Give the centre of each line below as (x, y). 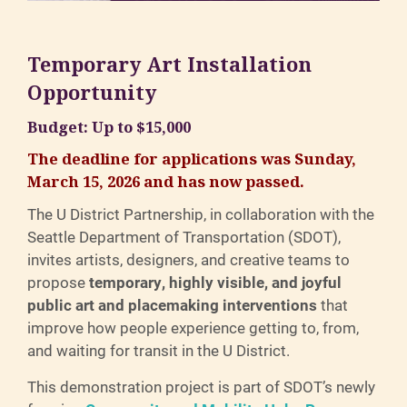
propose (58, 283)
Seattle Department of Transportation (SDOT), (184, 237)
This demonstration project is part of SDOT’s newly (201, 387)
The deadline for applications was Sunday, (192, 160)
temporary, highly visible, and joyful (215, 283)
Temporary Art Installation (169, 65)
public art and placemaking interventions (174, 305)
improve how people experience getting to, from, (193, 328)
